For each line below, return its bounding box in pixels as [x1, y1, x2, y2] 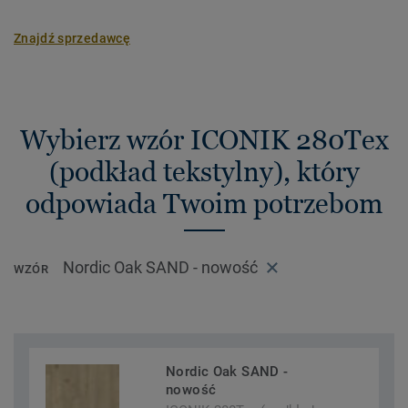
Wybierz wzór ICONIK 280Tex [19, 124, 389, 156]
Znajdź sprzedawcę [14, 31, 130, 46]
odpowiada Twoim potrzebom [25, 188, 382, 219]
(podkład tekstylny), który [48, 156, 360, 188]
